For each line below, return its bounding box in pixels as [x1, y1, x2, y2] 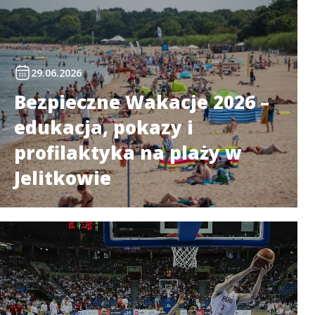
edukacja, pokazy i [13, 115, 193, 140]
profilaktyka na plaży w [13, 140, 242, 165]
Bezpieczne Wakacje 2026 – [13, 89, 269, 115]
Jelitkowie [13, 165, 111, 191]
